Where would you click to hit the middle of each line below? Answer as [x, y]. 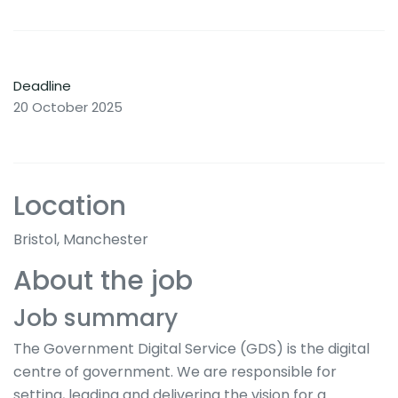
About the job [103, 281]
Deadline [42, 85]
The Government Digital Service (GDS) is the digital [191, 349]
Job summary [96, 317]
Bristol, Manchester [81, 239]
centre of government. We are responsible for [175, 372]
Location [70, 206]
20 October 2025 [68, 107]
